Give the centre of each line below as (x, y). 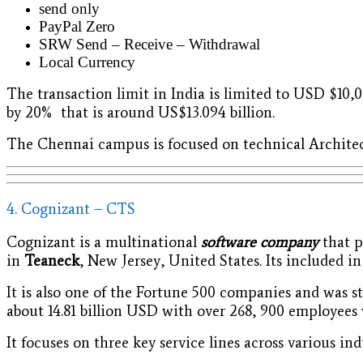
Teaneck (52, 261)
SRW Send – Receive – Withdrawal (149, 44)
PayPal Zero (77, 26)
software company (260, 242)
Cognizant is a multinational (104, 242)
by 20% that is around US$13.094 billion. (141, 112)
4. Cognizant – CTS (71, 208)
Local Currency (87, 62)
